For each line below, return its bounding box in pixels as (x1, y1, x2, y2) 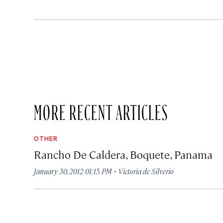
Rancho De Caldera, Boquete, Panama (34, 147, 213, 161)
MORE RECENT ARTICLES (34, 104, 168, 115)
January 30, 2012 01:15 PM (34, 166, 112, 176)
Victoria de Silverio (118, 166, 174, 176)
